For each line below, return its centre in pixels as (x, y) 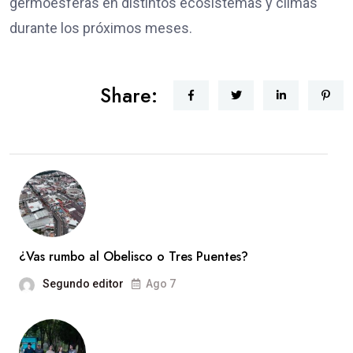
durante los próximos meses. (101, 28)
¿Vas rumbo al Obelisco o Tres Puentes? (134, 257)
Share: (129, 96)
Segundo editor (83, 284)
